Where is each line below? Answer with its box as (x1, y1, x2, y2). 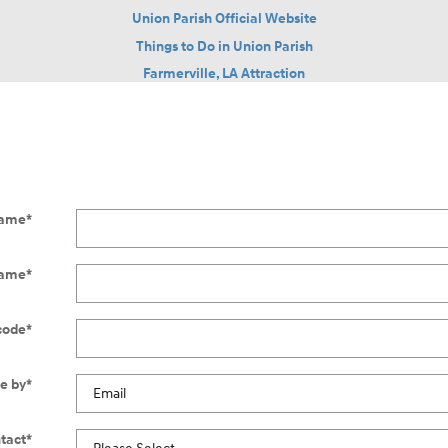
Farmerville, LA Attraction (143, 65, 305, 83)
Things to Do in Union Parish (135, 37, 313, 55)
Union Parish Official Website (131, 10, 317, 28)
